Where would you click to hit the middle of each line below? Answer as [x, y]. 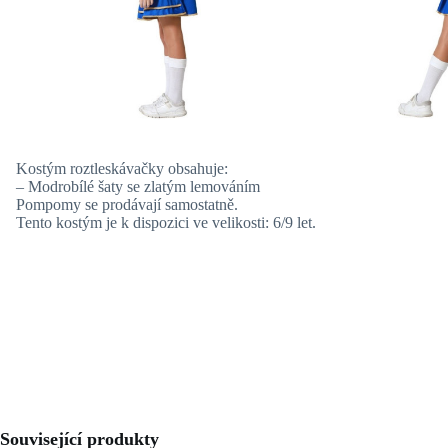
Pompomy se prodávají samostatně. [127, 205]
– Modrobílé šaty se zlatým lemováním [138, 187]
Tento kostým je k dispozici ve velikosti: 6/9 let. [166, 223]
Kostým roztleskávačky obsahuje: [122, 169]
